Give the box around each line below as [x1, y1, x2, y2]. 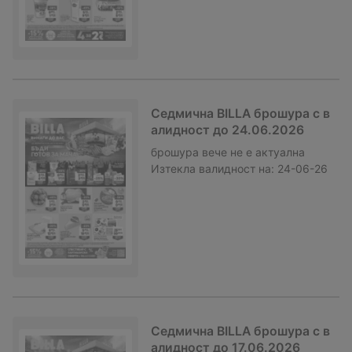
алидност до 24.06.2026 [151, 122, 304, 137]
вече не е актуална [202, 145, 305, 159]
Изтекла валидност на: [151, 162, 274, 176]
